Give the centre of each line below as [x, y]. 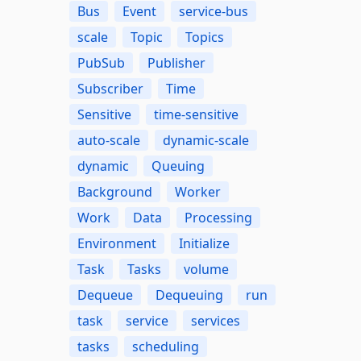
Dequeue [105, 295]
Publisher [176, 63]
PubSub [101, 63]
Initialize [204, 243]
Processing [218, 218]
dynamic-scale [205, 140]
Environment [116, 243]
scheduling [165, 346]
